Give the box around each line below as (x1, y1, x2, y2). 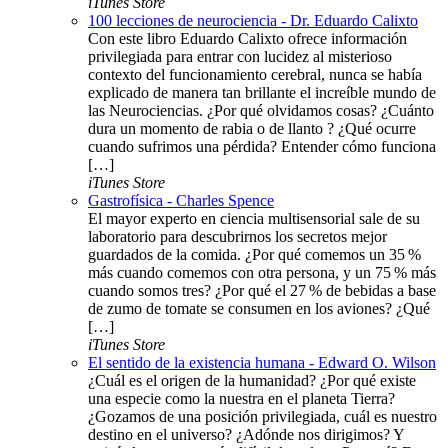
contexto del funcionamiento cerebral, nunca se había (88, 65, 422, 83)
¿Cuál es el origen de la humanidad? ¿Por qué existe (88, 371, 416, 389)
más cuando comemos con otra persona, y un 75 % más (88, 263, 436, 281)
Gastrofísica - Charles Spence (88, 191, 274, 209)
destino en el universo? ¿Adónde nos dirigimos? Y (88, 425, 404, 443)
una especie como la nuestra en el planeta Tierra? (88, 389, 395, 407)
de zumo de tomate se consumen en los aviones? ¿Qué (88, 299, 430, 317)
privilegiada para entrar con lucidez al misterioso (88, 47, 392, 65)
